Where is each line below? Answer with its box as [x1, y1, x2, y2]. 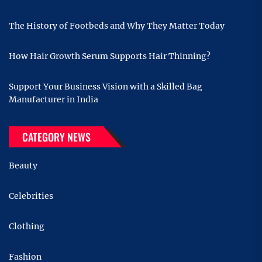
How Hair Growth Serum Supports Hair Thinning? [9, 51, 211, 62]
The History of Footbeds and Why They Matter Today [9, 20, 225, 32]
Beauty [9, 160, 37, 171]
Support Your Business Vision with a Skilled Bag [9, 81, 202, 92]
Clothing [9, 221, 44, 232]
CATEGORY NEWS [22, 129, 91, 145]
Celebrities [9, 191, 53, 202]
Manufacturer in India [9, 94, 98, 105]
